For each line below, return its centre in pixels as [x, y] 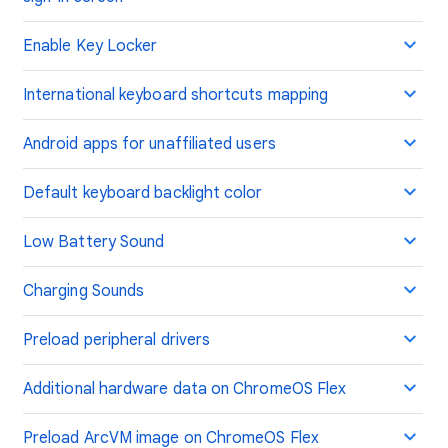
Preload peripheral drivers [117, 340]
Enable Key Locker [90, 46]
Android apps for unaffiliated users [149, 144]
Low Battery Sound [94, 242]
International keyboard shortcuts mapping [176, 95]
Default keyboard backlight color [143, 193]
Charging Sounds [84, 291]
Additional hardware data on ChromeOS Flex [185, 389]
